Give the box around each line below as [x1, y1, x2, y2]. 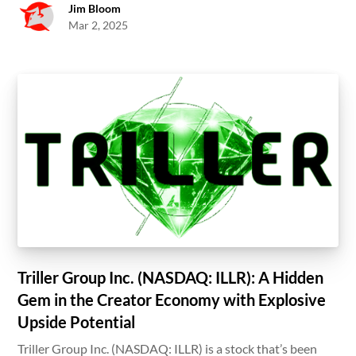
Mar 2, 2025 [68, 17, 129, 32]
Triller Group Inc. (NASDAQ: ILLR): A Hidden [17, 268, 324, 288]
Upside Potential [17, 312, 136, 332]
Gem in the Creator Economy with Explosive [17, 290, 327, 310]
